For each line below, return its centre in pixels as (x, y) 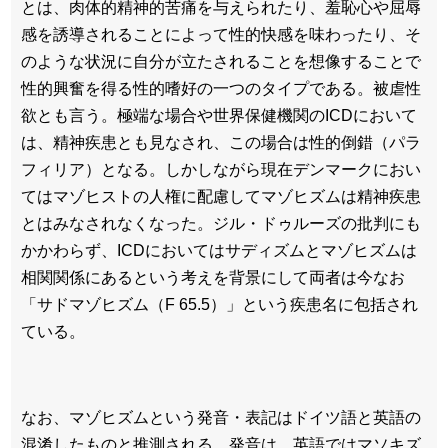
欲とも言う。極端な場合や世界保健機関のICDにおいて (219, 116)
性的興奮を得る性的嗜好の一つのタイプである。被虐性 (221, 89)
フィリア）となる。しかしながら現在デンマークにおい (221, 170)
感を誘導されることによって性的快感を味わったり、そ (221, 35)
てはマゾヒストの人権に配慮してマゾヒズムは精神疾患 (221, 197)
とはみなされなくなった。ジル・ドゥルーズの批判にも (221, 224)
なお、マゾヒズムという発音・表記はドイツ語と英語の (221, 418)
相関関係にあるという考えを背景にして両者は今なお (213, 278)
